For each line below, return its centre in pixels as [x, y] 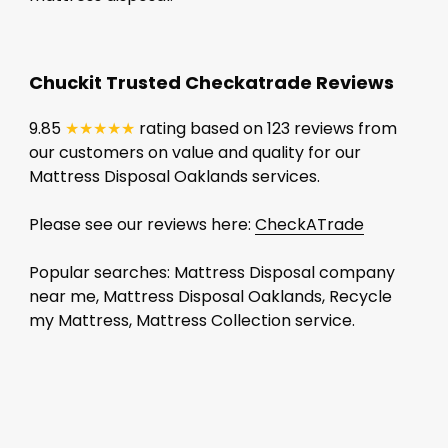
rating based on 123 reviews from [265, 128]
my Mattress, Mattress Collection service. [191, 320]
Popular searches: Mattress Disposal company [211, 272]
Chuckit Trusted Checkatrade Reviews [211, 82]
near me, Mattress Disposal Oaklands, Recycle [210, 296]
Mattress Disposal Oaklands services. [174, 176]
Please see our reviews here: [141, 224]
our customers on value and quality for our [194, 152]
